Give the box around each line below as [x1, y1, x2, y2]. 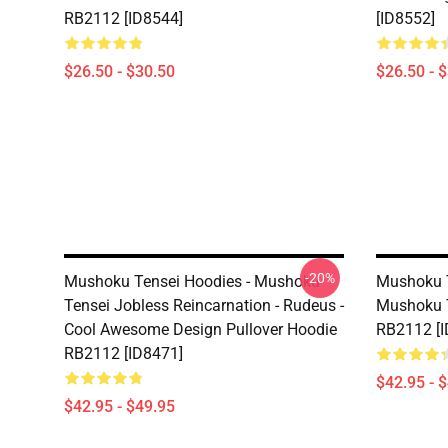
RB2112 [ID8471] [64, 344, 183, 363]
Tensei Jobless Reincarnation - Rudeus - [64, 296, 344, 315]
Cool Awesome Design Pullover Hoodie [64, 320, 337, 339]
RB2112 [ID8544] [64, 9, 183, 28]
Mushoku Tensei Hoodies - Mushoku [64, 272, 320, 291]
